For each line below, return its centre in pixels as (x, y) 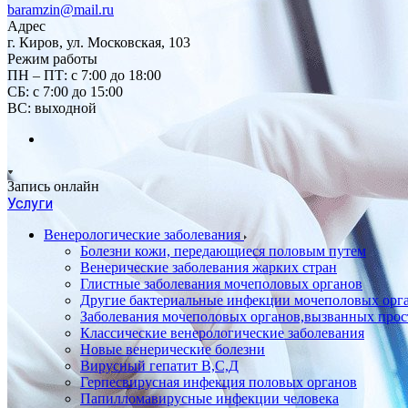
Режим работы (52, 59)
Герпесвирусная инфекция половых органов (219, 382)
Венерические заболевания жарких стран (209, 267)
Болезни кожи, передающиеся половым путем (223, 251)
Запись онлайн (53, 186)
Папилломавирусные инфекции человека (209, 398)
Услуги (30, 204)
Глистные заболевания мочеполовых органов (221, 284)
